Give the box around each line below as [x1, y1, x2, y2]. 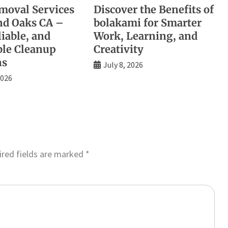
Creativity [93, 42, 144, 55]
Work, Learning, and [93, 29, 197, 42]
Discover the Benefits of [93, 3, 214, 16]
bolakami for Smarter [93, 16, 202, 29]
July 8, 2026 [103, 59, 143, 70]
